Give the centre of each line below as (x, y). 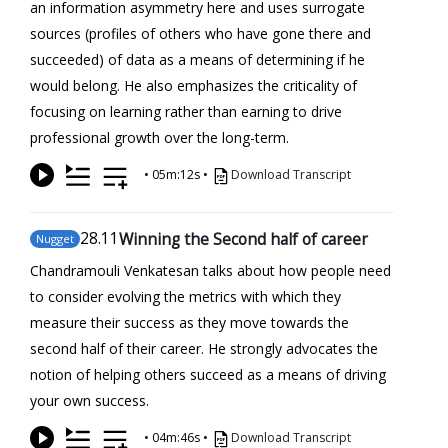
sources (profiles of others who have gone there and (200, 33)
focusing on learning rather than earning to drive (186, 111)
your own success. (89, 400)
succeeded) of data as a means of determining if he (197, 59)
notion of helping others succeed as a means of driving (208, 374)
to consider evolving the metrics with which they (185, 296)
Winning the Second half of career (243, 238)
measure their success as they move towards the (189, 322)
